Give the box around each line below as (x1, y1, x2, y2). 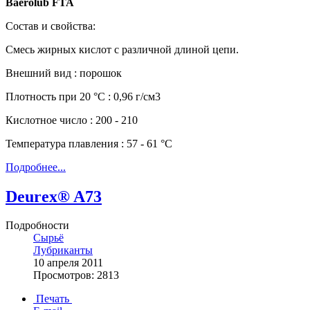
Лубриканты (33, 244, 93, 257)
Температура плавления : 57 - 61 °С (6, 137, 172, 149)
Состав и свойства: (6, 19, 95, 32)
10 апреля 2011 (33, 257, 103, 269)
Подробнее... (6, 161, 66, 173)
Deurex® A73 (6, 187, 102, 206)
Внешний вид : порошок (6, 66, 122, 79)
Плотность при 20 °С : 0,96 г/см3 (6, 90, 161, 102)
